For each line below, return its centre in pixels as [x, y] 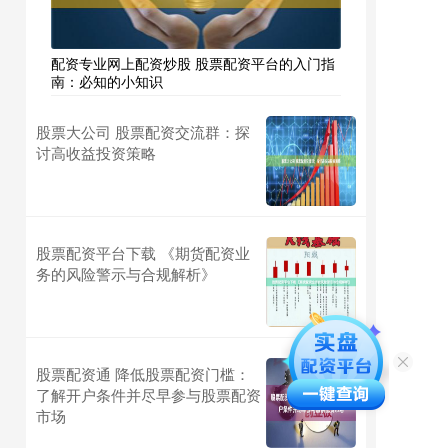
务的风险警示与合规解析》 [126, 273]
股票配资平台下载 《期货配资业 [143, 252]
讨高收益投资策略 [96, 152]
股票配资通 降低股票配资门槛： [143, 373]
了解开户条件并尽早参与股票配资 [148, 394]
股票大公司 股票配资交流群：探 [143, 131]
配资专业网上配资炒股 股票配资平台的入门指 [193, 62]
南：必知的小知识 [107, 80]
